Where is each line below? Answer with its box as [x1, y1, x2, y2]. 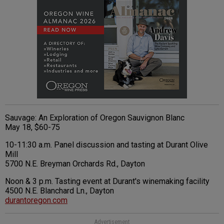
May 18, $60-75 [5, 122, 60, 132]
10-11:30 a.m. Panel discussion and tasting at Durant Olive [5, 140, 208, 150]
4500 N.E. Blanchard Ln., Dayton [5, 186, 114, 196]
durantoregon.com [5, 195, 67, 205]
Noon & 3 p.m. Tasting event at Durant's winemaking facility [5, 176, 211, 186]
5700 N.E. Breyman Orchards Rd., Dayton [5, 159, 145, 169]
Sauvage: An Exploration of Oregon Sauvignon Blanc [5, 113, 184, 123]
